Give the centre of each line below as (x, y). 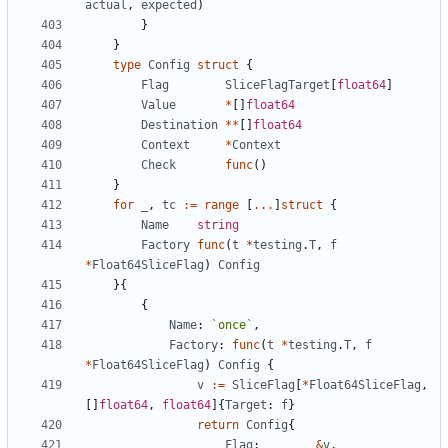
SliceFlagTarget (277, 85)
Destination (179, 125)
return (218, 425)
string (218, 225)
